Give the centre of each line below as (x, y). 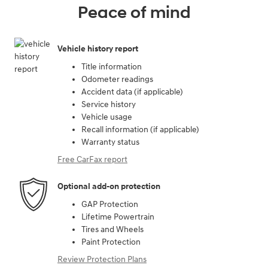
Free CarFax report (92, 159)
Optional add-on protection (109, 186)
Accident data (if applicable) (132, 92)
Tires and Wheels (112, 229)
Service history (109, 104)
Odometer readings (117, 79)
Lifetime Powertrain (118, 217)
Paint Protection (111, 242)
